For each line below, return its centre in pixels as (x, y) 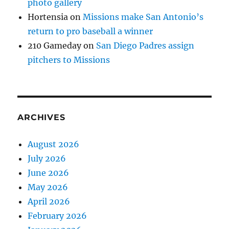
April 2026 (49, 202)
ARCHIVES (41, 118)
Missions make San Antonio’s (143, 17)
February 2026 (58, 216)
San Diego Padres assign (145, 46)
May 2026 (48, 187)
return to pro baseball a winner (90, 31)
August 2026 (54, 144)
